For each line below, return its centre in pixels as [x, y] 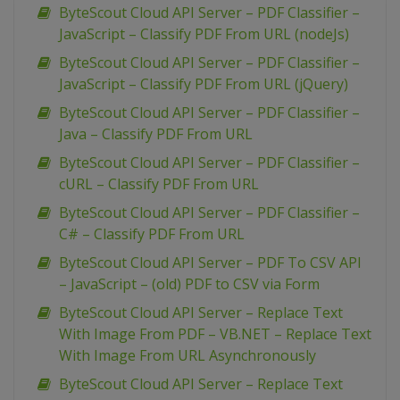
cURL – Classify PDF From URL [159, 184]
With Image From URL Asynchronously [187, 356]
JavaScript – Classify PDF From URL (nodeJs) [204, 34]
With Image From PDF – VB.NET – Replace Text [215, 334]
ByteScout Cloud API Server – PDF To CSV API [210, 263]
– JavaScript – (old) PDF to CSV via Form [189, 284]
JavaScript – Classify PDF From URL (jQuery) [204, 84]
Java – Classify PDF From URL [156, 134]
